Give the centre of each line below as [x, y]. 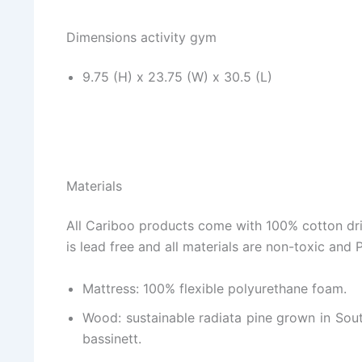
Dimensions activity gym [141, 37]
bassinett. [112, 339]
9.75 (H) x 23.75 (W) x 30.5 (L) [177, 76]
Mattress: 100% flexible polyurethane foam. [215, 288]
